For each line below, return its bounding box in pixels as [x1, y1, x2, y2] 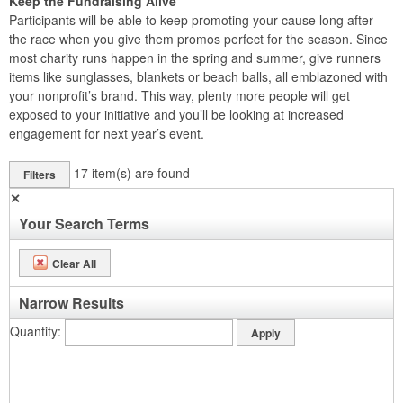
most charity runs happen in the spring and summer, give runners [9, 49, 381, 67]
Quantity [10, 321, 58, 340]
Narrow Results [19, 292, 124, 313]
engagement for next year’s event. [9, 124, 204, 142]
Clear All [52, 255, 96, 272]
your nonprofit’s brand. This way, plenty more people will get [9, 86, 350, 104]
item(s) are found [92, 163, 190, 182]
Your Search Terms [19, 213, 149, 234]
